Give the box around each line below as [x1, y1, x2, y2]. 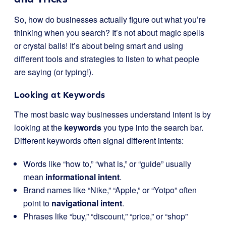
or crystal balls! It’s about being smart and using [14, 40, 183, 51]
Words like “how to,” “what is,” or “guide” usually [23, 158, 191, 169]
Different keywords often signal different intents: [14, 135, 184, 146]
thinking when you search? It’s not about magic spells [14, 27, 204, 38]
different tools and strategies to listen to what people [14, 53, 199, 65]
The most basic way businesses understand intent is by [14, 108, 211, 120]
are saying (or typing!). [14, 66, 93, 78]
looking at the [14, 122, 64, 133]
